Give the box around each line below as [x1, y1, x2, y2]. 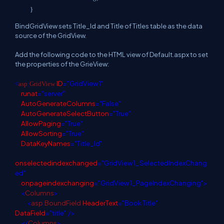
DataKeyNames [21, 138, 70, 147]
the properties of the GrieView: [15, 59, 109, 68]
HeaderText [82, 198, 118, 207]
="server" [37, 88, 65, 97]
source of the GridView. [15, 31, 86, 39]
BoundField [44, 198, 81, 207]
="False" [95, 98, 121, 107]
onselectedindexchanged [15, 158, 97, 167]
